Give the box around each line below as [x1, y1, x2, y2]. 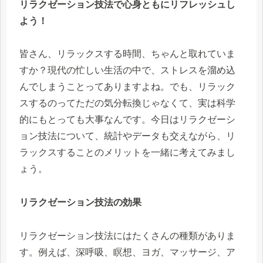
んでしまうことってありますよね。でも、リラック [19, 82, 235, 92]
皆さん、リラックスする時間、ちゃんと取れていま [19, 49, 235, 59]
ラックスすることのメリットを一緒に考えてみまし [19, 147, 235, 158]
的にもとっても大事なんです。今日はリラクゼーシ [19, 114, 235, 125]
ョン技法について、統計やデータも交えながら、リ [19, 131, 235, 141]
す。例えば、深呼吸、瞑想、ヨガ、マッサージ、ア [19, 247, 235, 257]
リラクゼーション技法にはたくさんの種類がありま [19, 230, 235, 241]
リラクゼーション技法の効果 [19, 197, 141, 208]
